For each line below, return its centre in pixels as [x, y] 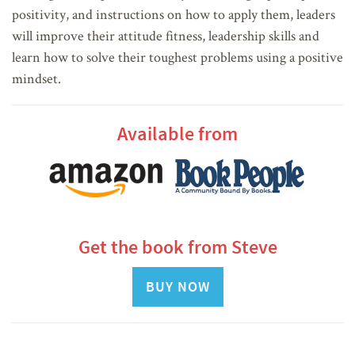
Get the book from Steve [177, 247]
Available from [177, 134]
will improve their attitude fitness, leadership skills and [166, 35]
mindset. [36, 78]
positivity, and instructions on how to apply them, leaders [174, 14]
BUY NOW [177, 287]
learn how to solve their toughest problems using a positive [177, 57]
